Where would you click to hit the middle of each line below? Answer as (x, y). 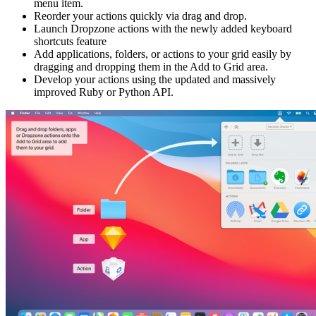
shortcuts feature (70, 41)
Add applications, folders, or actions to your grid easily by (163, 54)
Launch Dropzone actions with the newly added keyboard (163, 28)
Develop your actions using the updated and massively (155, 79)
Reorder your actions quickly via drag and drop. (140, 16)
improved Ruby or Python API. (104, 92)
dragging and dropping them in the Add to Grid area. (151, 66)
